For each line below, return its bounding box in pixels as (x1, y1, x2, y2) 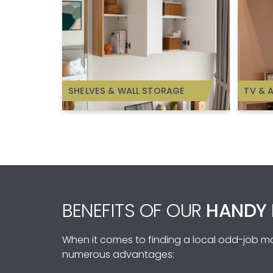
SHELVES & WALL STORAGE (68, 84, 185, 97)
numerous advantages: (62, 247, 174, 261)
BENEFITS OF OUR (62, 197, 206, 224)
